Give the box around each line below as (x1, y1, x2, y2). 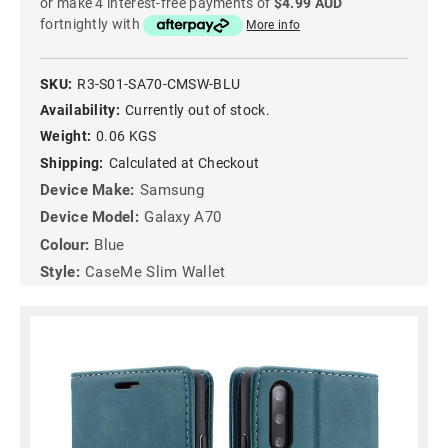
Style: (40, 263, 80, 281)
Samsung (139, 180, 205, 199)
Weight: (40, 128, 92, 145)
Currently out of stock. (124, 101, 270, 118)
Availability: (40, 101, 120, 118)
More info (246, 18, 301, 33)
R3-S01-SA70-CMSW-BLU (77, 75, 241, 92)
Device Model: (40, 208, 139, 227)
